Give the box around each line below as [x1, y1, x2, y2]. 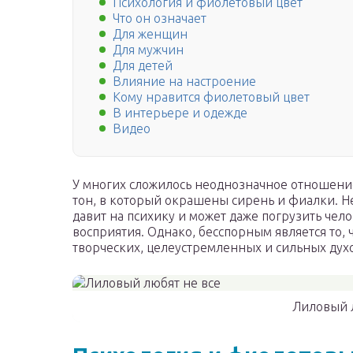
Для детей [113, 58, 173, 73]
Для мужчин [113, 43, 184, 58]
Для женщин [113, 27, 188, 42]
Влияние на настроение [113, 74, 256, 89]
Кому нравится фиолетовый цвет [113, 90, 310, 105]
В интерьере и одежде [113, 106, 247, 121]
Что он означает [113, 11, 206, 26]
